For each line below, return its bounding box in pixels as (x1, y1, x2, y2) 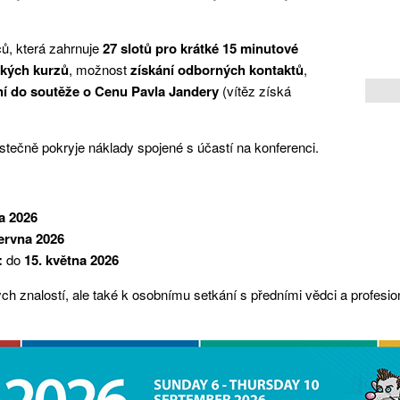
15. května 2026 (23, 249, 119, 270)
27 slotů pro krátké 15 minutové (103, 37, 298, 58)
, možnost (69, 59, 130, 79)
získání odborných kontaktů (130, 59, 304, 79)
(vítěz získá (222, 80, 291, 100)
